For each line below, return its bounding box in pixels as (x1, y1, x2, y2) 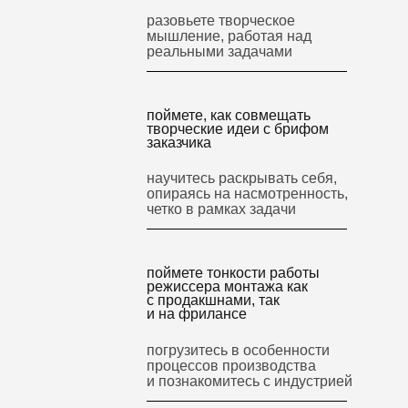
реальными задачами (147, 44, 292, 59)
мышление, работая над (147, 28, 311, 44)
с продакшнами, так (147, 292, 280, 308)
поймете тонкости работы (147, 265, 320, 280)
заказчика (147, 135, 211, 150)
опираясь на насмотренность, (147, 186, 348, 201)
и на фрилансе (147, 306, 247, 321)
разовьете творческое (147, 13, 295, 28)
